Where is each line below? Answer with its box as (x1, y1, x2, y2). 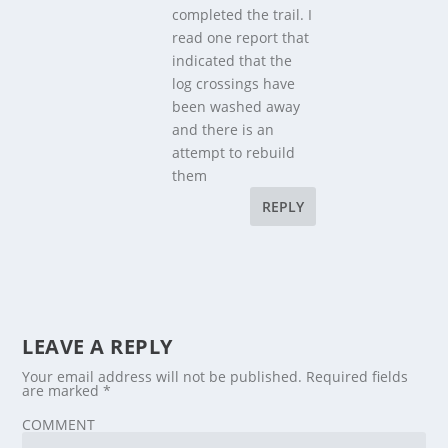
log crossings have (172, 73, 296, 93)
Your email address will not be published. (22, 366, 303, 386)
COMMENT (22, 414, 96, 434)
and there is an (172, 119, 275, 139)
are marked (22, 380, 104, 400)
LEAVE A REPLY (22, 332, 173, 360)
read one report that (172, 27, 310, 47)
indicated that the (172, 50, 293, 70)
